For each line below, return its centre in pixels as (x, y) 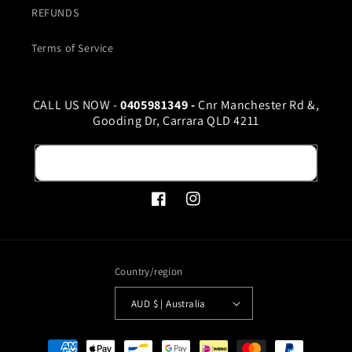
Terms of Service (73, 48)
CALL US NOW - (77, 105)
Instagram (212, 207)
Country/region (149, 271)
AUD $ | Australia (179, 303)
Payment (50, 341)
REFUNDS (55, 13)
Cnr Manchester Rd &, (259, 105)
